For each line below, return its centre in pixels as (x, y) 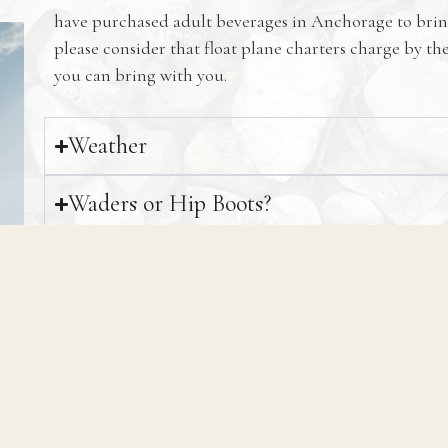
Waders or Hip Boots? (170, 204)
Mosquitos (117, 262)
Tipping (107, 320)
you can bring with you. (140, 75)
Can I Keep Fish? (147, 378)
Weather (108, 146)
